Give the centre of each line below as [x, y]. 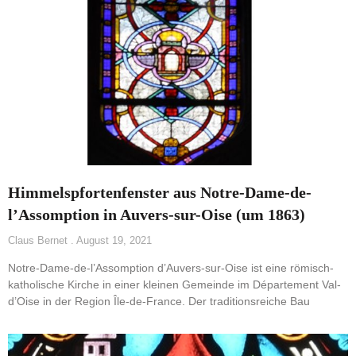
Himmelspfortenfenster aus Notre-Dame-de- [160, 193]
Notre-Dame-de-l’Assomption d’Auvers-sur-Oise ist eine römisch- [171, 268]
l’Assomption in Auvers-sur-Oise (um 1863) [157, 215]
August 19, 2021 [113, 241]
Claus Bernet [39, 241]
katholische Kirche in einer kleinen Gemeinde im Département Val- [174, 285]
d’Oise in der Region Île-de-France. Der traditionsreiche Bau [159, 302]
